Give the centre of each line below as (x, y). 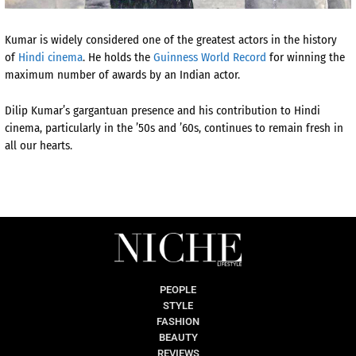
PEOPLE (178, 290)
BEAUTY (178, 338)
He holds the (119, 58)
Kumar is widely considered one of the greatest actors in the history (171, 40)
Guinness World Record (210, 58)
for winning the (306, 58)
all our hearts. (39, 145)
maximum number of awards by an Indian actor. (122, 75)
